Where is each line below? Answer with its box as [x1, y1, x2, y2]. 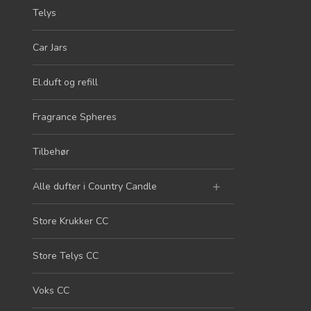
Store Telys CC [33, 249, 99, 262]
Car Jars [33, 41, 67, 54]
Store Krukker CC [33, 215, 108, 228]
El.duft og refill [33, 76, 98, 89]
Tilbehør [33, 145, 69, 158]
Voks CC [33, 284, 69, 297]
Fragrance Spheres [33, 110, 117, 124]
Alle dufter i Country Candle [33, 180, 157, 193]
